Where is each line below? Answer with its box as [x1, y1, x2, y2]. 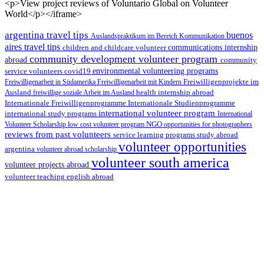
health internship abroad [136, 87, 214, 97]
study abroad [197, 130, 238, 139]
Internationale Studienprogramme [128, 98, 235, 107]
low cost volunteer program [68, 120, 146, 128]
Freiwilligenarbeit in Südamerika [5, 77, 97, 86]
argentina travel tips [5, 28, 91, 41]
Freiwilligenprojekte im [183, 77, 259, 86]
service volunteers [5, 66, 64, 75]
